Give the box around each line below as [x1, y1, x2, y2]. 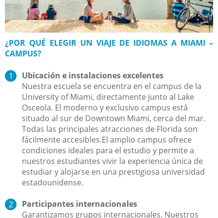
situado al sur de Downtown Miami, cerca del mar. [22, 112, 205, 124]
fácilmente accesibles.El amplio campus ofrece [22, 134, 192, 145]
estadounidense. [22, 177, 83, 188]
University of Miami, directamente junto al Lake [22, 91, 194, 102]
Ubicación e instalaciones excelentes [22, 70, 163, 81]
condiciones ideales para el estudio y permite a [22, 145, 194, 156]
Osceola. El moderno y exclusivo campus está [22, 102, 188, 113]
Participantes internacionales [22, 198, 137, 209]
